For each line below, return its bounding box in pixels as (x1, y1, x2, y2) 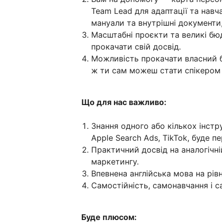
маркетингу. (91, 157, 141, 166)
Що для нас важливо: (81, 97, 166, 107)
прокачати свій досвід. (91, 42, 181, 52)
